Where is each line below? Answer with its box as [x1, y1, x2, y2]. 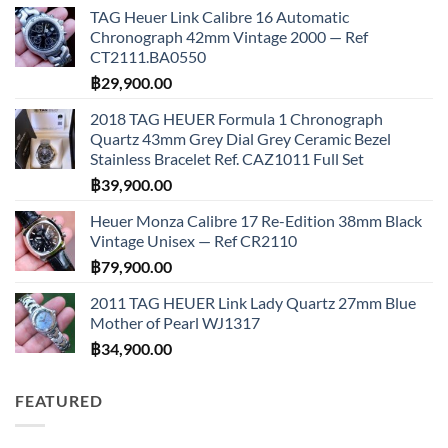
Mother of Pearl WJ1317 [90, 313, 260, 333]
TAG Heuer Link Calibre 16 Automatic [90, 7, 349, 27]
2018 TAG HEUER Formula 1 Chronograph [90, 109, 383, 129]
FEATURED [15, 391, 103, 411]
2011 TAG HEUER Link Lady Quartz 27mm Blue [90, 293, 416, 313]
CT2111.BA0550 [90, 47, 206, 67]
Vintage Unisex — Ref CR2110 [90, 231, 297, 251]
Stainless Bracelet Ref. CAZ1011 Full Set [90, 149, 364, 169]
